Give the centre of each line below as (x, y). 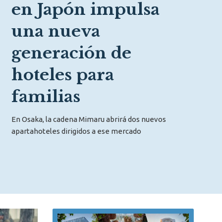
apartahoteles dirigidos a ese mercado (76, 131)
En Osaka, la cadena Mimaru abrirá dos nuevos (89, 119)
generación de (71, 53)
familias (46, 97)
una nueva (56, 31)
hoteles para (63, 75)
